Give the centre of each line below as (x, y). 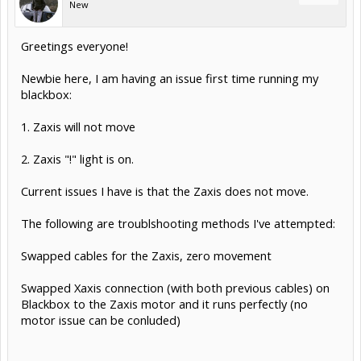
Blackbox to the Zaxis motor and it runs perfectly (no (164, 303)
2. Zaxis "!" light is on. (77, 158)
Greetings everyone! (75, 46)
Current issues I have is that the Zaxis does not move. (165, 191)
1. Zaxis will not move (78, 126)
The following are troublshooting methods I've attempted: (178, 223)
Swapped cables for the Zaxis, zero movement (146, 255)
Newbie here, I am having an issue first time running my (170, 78)
